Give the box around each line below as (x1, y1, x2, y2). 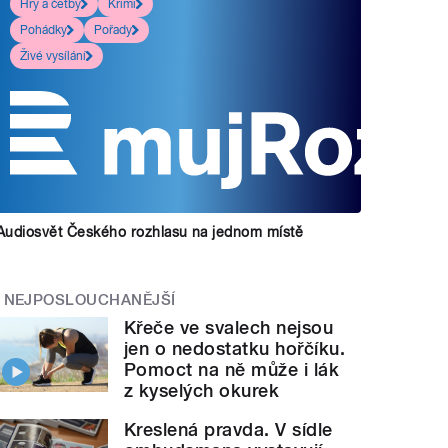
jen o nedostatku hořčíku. (124, 338, 346, 360)
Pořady (94, 22, 133, 37)
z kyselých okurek (124, 380, 280, 402)
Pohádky (20, 22, 68, 37)
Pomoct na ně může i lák (124, 359, 340, 381)
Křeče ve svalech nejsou (124, 317, 334, 339)
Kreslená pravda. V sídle (124, 419, 333, 441)
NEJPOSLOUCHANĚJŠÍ (3, 290, 176, 309)
